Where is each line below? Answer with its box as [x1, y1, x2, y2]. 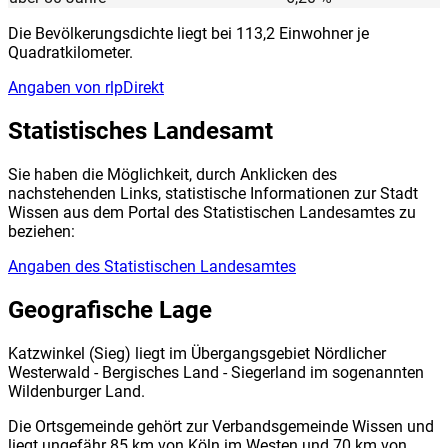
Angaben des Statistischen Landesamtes [8, 257, 296, 277]
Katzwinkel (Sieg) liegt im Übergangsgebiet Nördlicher [8, 344, 386, 363]
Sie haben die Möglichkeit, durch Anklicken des [8, 165, 337, 185]
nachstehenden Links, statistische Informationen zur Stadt [8, 184, 418, 204]
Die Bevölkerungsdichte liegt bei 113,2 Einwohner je [8, 24, 369, 44]
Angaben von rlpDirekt [8, 78, 164, 98]
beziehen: [8, 222, 75, 242]
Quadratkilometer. [8, 43, 133, 63]
